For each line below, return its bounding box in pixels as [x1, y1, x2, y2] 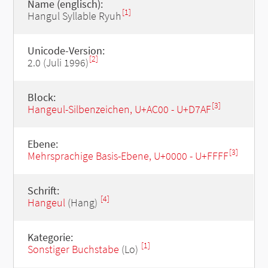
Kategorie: [27, 230, 73, 244]
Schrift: [27, 184, 59, 197]
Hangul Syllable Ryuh [27, 9, 121, 23]
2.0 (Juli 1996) [27, 56, 89, 69]
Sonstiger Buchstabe [27, 242, 119, 256]
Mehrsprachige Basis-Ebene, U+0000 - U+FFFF [27, 149, 229, 163]
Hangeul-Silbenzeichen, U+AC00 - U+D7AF [27, 102, 211, 116]
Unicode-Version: [27, 44, 105, 57]
